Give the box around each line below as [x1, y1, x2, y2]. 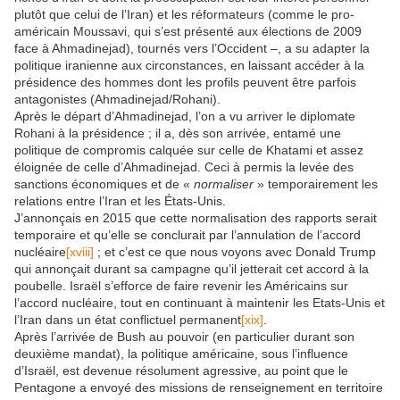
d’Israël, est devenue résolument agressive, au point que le [14, 362, 348, 378]
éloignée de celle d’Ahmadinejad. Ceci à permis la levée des [14, 159, 354, 174]
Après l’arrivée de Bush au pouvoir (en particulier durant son [14, 329, 354, 344]
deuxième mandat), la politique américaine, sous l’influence [14, 346, 348, 361]
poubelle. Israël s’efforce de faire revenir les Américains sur [14, 278, 348, 293]
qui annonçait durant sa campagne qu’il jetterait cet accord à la [14, 261, 369, 276]
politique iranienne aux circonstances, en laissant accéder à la [14, 57, 364, 72]
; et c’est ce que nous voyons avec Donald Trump [94, 244, 376, 259]
